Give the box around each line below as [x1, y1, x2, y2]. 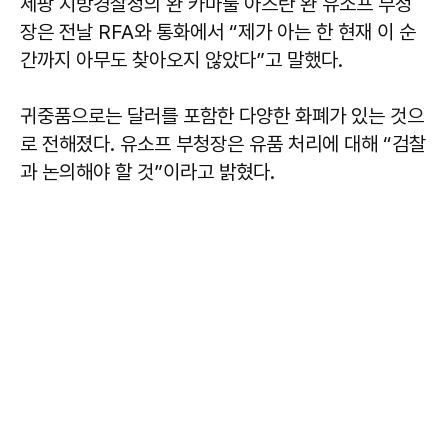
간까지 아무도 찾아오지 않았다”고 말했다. [20, 48, 343, 73]
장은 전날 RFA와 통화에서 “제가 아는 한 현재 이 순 [20, 20, 416, 45]
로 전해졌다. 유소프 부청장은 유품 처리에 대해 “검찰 [20, 132, 426, 157]
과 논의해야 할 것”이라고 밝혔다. [20, 160, 275, 185]
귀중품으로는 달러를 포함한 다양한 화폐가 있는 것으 [20, 104, 424, 129]
